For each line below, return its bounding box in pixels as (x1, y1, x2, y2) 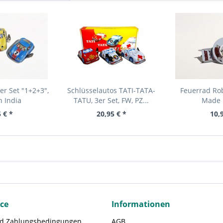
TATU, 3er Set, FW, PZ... (74, 96, 149, 105)
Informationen (111, 199, 170, 210)
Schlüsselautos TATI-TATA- (67, 86, 156, 95)
